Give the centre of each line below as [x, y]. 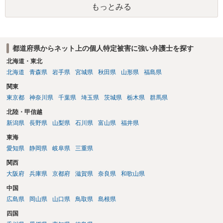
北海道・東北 [24, 61]
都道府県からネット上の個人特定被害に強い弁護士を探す [103, 48]
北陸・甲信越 [24, 112]
